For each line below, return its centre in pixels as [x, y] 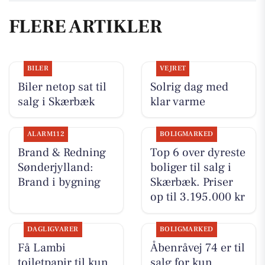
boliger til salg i [190, 167]
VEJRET [173, 68]
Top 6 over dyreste [198, 152]
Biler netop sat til [62, 87]
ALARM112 [46, 134]
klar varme [177, 101]
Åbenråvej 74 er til [197, 248]
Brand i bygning [59, 182]
